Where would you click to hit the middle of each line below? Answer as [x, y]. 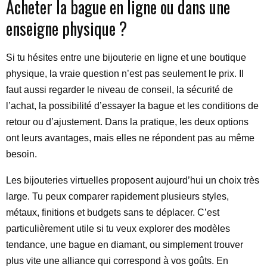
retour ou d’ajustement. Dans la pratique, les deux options [127, 122]
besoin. [21, 154]
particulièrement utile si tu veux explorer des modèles [118, 229]
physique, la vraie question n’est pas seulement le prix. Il [125, 74]
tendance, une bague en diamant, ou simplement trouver [125, 245]
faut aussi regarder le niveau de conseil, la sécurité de [119, 90]
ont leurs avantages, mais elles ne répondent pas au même [130, 138]
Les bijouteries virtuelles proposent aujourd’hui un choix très [133, 180]
